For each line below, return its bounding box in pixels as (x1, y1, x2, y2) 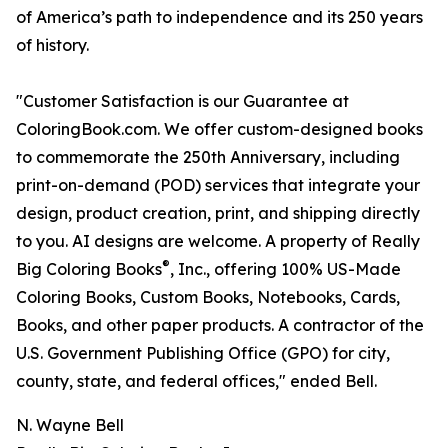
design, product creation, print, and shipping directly (16, 203, 420, 224)
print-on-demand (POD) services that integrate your (16, 175, 420, 196)
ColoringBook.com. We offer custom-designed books (16, 119, 423, 140)
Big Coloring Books (16, 259, 162, 280)
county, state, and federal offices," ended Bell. (16, 371, 377, 392)
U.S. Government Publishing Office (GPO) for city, (16, 343, 390, 364)
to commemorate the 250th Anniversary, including (16, 147, 400, 168)
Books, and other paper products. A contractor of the (16, 315, 424, 336)
